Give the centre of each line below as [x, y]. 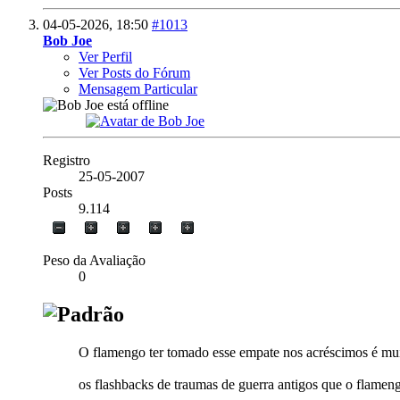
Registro [67, 160]
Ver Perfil [105, 56]
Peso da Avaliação [94, 260]
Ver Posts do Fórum [134, 72]
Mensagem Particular [138, 88]
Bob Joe [67, 40]
